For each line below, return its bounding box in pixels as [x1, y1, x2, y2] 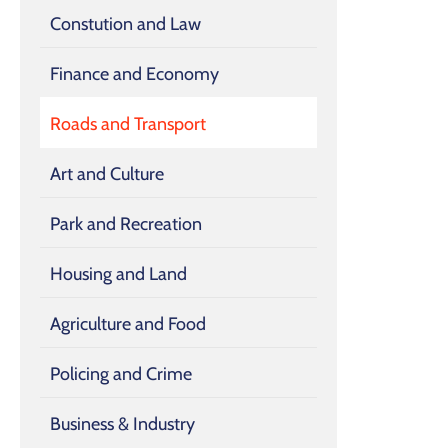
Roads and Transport [50, 113, 206, 136]
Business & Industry [50, 413, 195, 436]
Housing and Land [50, 263, 187, 286]
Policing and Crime [50, 363, 192, 386]
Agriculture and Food [50, 313, 206, 336]
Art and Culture [50, 163, 164, 186]
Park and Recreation [50, 213, 202, 236]
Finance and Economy [50, 63, 219, 86]
